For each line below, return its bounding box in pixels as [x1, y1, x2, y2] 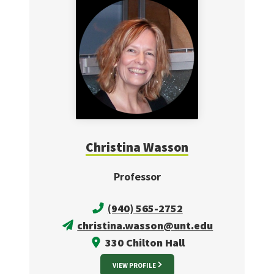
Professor [113, 169, 161, 183]
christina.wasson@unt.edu [77, 218, 213, 232]
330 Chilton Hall [103, 235, 185, 250]
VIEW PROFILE [112, 261, 156, 270]
